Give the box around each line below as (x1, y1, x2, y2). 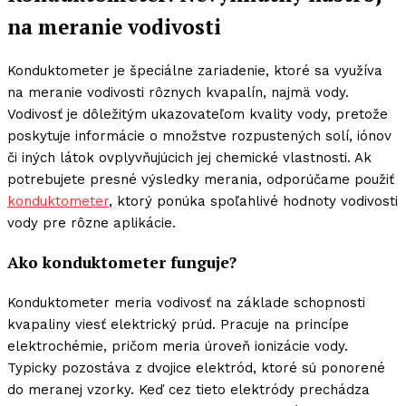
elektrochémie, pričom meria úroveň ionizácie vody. (7, 337, 348, 354)
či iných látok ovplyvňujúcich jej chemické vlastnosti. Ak (7, 150, 372, 167)
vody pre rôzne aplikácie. (7, 215, 176, 232)
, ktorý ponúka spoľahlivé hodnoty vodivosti (109, 193, 398, 210)
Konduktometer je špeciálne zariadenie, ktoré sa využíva (7, 63, 382, 80)
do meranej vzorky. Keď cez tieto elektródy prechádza (7, 381, 370, 398)
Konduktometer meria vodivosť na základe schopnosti (7, 294, 365, 311)
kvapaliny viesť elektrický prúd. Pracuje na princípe (7, 315, 349, 333)
